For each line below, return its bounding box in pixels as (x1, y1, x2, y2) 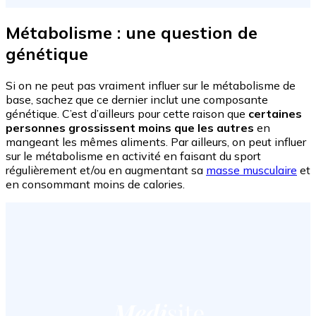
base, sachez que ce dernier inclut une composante (6, 92, 268, 107)
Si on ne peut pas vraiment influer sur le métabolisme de (6, 78, 296, 92)
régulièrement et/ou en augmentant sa (6, 162, 206, 177)
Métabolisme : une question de (6, 21, 257, 43)
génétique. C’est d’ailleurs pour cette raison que (6, 106, 248, 121)
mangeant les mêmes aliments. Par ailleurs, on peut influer (6, 134, 306, 149)
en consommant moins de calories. (6, 176, 185, 191)
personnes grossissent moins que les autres (6, 120, 254, 135)
